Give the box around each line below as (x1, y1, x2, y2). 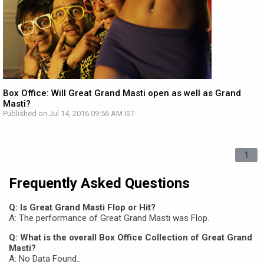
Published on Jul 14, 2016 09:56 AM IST (3, 109, 135, 118)
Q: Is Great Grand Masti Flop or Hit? (9, 202, 156, 213)
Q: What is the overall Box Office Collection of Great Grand (9, 232, 252, 243)
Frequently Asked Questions (9, 175, 190, 192)
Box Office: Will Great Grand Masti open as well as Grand (3, 88, 241, 98)
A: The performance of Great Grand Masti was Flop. (9, 213, 209, 223)
